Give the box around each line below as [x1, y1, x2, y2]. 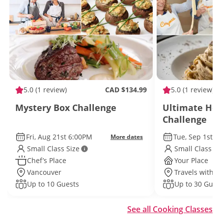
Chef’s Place [27, 156, 66, 165]
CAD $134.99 [105, 85, 147, 94]
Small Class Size [27, 144, 80, 153]
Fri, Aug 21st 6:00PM [26, 132, 93, 141]
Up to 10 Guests [27, 179, 79, 189]
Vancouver [27, 167, 61, 177]
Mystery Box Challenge [15, 102, 116, 113]
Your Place [174, 156, 208, 165]
